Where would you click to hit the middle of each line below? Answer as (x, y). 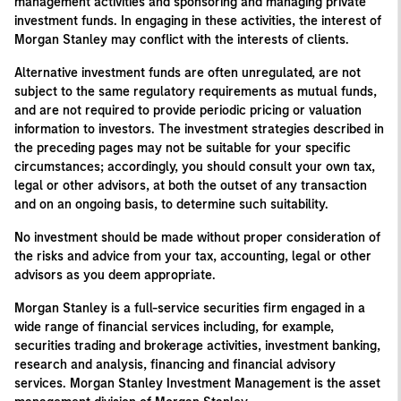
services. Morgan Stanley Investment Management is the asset (197, 384)
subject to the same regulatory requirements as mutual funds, (196, 92)
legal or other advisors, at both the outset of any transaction (191, 186)
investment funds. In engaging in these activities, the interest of (198, 21)
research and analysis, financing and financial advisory (175, 365)
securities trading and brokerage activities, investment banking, (197, 346)
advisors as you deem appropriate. (115, 275)
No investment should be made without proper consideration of (197, 238)
